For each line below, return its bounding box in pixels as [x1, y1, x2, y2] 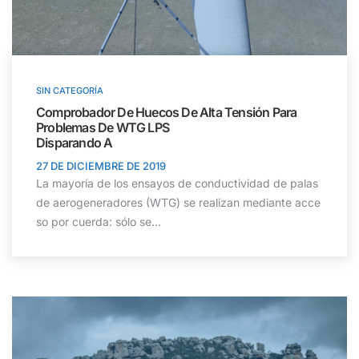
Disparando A [36, 134, 113, 151]
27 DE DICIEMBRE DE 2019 [36, 159, 166, 172]
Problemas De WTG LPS [36, 119, 169, 135]
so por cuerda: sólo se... [36, 214, 161, 228]
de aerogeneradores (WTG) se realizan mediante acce [36, 195, 321, 209]
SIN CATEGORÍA [36, 84, 103, 96]
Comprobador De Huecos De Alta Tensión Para [36, 103, 297, 120]
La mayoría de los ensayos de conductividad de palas [36, 175, 318, 190]
